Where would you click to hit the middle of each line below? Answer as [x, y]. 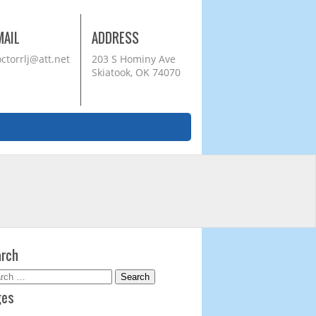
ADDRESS [115, 38]
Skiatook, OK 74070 [136, 72]
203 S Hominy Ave [134, 59]
